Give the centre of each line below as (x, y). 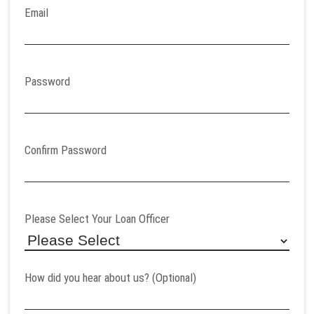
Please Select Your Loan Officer (97, 218)
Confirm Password (66, 150)
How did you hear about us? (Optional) (110, 277)
